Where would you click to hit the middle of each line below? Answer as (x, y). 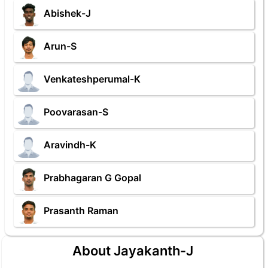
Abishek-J (67, 13)
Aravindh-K (70, 145)
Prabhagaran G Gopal (92, 178)
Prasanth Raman (81, 211)
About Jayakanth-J (133, 251)
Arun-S (60, 46)
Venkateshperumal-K (92, 79)
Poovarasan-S (76, 112)
